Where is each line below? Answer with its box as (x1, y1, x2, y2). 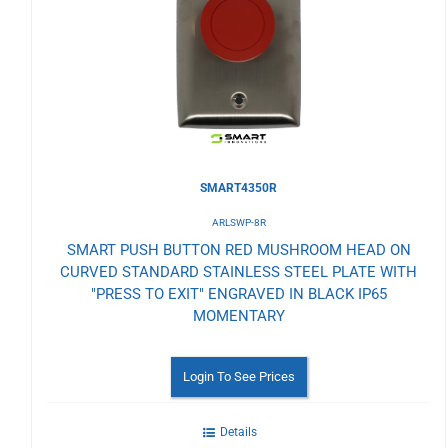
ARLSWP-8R (211, 216, 266, 228)
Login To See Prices (182, 368, 295, 384)
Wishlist (42, 22, 140, 56)
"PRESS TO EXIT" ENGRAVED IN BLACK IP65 (90, 284, 387, 303)
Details (220, 424, 258, 439)
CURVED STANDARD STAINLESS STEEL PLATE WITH (60, 262, 418, 281)
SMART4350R (200, 180, 278, 195)
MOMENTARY (192, 306, 285, 325)
